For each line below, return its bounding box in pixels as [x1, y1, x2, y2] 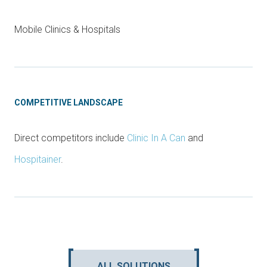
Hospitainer [14, 153, 61, 165]
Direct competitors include [14, 132, 127, 144]
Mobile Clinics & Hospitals [14, 23, 120, 35]
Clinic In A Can [127, 132, 185, 144]
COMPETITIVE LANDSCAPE [14, 97, 123, 107]
